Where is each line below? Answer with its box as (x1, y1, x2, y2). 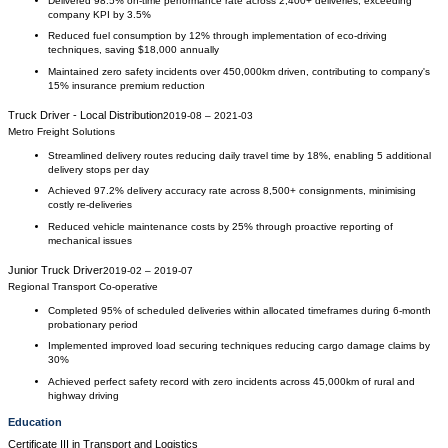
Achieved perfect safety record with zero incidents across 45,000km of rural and (48, 375, 415, 387)
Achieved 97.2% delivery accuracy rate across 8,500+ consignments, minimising (48, 185, 416, 196)
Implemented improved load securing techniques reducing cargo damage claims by (48, 340, 430, 351)
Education (8, 415, 62, 428)
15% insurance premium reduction (48, 79, 205, 91)
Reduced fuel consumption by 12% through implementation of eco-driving (48, 30, 387, 41)
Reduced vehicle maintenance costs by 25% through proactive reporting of (48, 220, 393, 232)
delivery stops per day (48, 163, 149, 175)
